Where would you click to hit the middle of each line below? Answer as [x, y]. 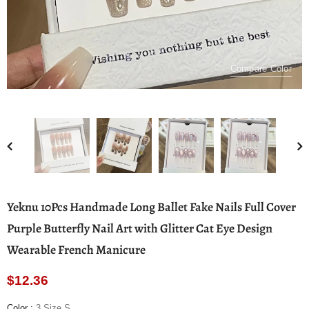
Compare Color [261, 69]
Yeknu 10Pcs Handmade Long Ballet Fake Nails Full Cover [151, 207]
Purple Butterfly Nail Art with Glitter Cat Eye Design [140, 228]
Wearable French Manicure [76, 250]
